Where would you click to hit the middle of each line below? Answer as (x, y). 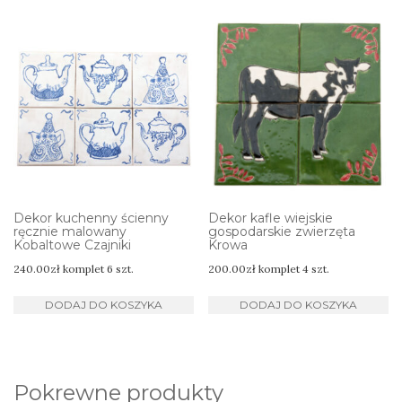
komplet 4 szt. (294, 269)
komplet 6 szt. (98, 269)
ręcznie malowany (70, 232)
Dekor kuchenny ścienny (91, 218)
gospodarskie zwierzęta (282, 232)
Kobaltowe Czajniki (72, 245)
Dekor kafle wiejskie (271, 218)
